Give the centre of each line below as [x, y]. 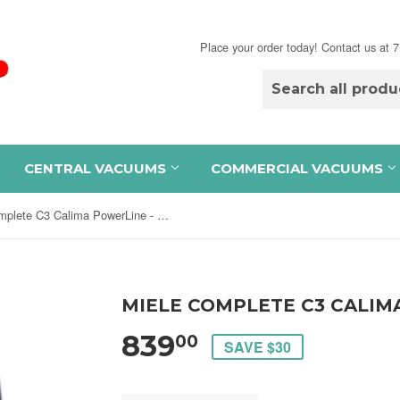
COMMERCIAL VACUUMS [299, 168]
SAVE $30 [258, 346]
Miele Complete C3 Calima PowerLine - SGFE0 [163, 215]
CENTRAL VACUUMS [97, 168]
